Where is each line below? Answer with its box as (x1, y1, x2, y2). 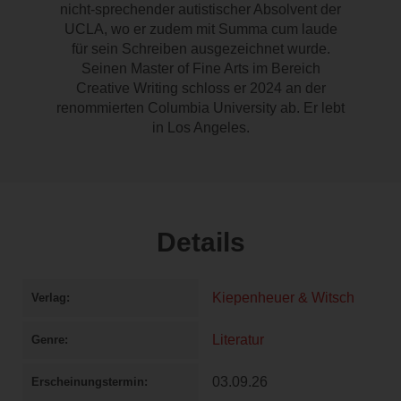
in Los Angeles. (151, 120, 250, 136)
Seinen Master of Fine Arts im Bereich (81, 61, 320, 77)
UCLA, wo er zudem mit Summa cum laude (64, 21, 337, 38)
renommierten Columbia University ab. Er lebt (56, 100, 345, 116)
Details (156, 227, 245, 258)
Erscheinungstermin (31, 375, 144, 389)
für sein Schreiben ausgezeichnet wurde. (71, 41, 330, 57)
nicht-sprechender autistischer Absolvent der (60, 2, 341, 18)
